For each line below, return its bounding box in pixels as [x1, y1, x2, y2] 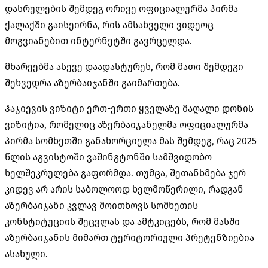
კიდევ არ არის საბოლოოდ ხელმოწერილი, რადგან [5, 183, 243, 195]
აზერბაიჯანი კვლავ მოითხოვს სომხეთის [5, 199, 198, 211]
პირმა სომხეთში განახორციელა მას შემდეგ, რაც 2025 [5, 135, 257, 147]
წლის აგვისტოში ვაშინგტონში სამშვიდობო [5, 151, 212, 163]
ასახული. [5, 248, 48, 260]
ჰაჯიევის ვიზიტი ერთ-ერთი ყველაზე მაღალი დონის [5, 102, 254, 114]
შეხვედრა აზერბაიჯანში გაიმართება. [5, 77, 180, 89]
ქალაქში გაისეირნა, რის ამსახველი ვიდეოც [5, 19, 214, 31]
